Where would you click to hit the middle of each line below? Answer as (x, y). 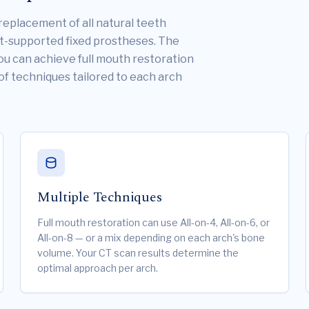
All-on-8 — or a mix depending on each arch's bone (151, 238)
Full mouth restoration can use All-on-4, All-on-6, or (154, 222)
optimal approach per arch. (98, 268)
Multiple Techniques (100, 197)
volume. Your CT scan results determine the (138, 253)
